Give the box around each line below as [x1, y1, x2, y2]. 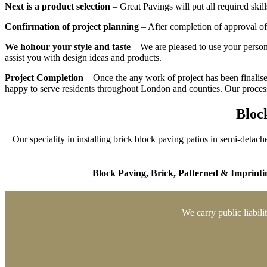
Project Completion [4, 72, 83, 83]
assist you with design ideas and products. [4, 52, 162, 63]
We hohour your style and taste [4, 41, 131, 52]
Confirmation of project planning [4, 21, 139, 32]
